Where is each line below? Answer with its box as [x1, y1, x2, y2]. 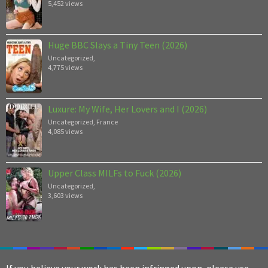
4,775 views [48, 62, 83, 72]
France [96, 117, 118, 126]
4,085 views [48, 126, 83, 136]
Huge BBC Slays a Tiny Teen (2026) [48, 38, 187, 51]
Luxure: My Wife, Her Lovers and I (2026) [48, 102, 207, 115]
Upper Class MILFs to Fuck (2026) [48, 166, 181, 179]
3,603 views [48, 190, 83, 200]
